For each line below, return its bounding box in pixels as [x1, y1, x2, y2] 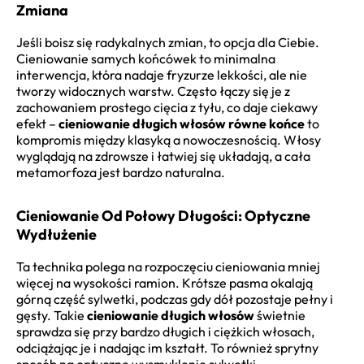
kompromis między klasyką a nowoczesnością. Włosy [16, 131, 321, 148]
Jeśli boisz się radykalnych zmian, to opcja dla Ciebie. [16, 33, 319, 50]
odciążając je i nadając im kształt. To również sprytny [16, 339, 318, 356]
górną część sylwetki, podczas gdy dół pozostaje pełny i [16, 290, 333, 307]
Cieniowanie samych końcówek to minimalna [16, 50, 275, 67]
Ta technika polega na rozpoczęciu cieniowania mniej [16, 258, 320, 275]
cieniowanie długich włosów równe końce [58, 115, 305, 132]
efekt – [16, 115, 58, 132]
